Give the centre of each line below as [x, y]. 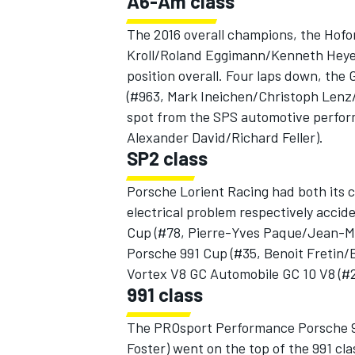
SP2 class [167, 158]
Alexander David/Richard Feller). [225, 137]
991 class [165, 295]
